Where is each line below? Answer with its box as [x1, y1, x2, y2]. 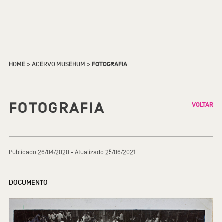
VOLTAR [192, 101, 213, 109]
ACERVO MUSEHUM [32, 60, 85, 68]
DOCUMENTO [9, 178, 48, 187]
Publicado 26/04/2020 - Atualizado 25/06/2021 [9, 148, 135, 156]
